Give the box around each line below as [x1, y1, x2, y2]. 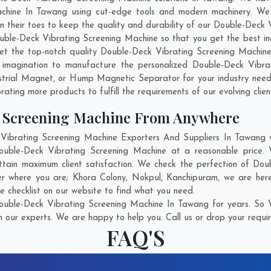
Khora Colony [72, 174, 126, 183]
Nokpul [131, 174, 161, 183]
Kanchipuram [166, 174, 218, 183]
